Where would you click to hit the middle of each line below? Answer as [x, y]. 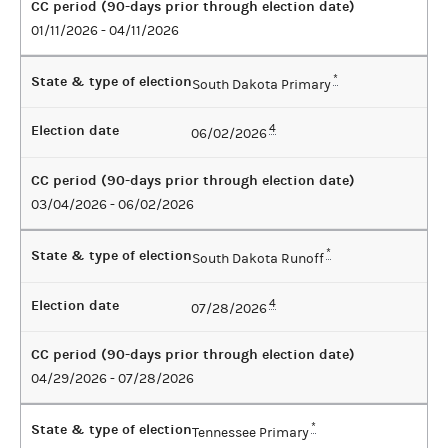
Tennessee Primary [250, 433]
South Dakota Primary [261, 84]
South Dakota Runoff [258, 258]
